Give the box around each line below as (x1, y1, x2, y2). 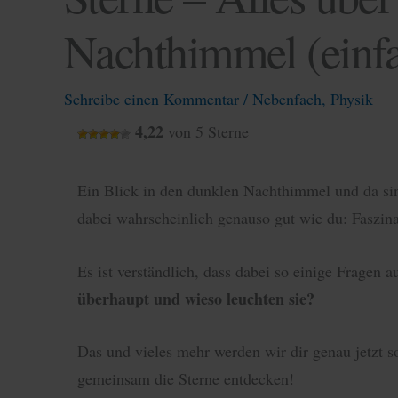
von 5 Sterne (163, 120, 249, 142)
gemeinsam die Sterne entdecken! (77, 368, 294, 390)
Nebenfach (252, 87, 322, 109)
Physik (330, 87, 373, 109)
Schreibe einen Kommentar (64, 87, 239, 109)
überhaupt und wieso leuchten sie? (77, 286, 314, 310)
